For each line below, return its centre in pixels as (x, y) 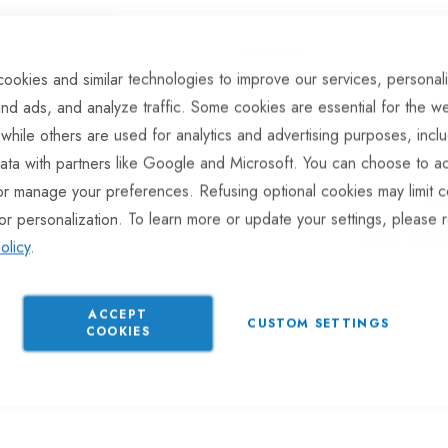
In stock (354, 50)
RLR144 (359, 78)
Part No (266, 78)
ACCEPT (118, 314)
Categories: (278, 106)
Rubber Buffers (383, 106)
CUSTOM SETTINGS (318, 323)
